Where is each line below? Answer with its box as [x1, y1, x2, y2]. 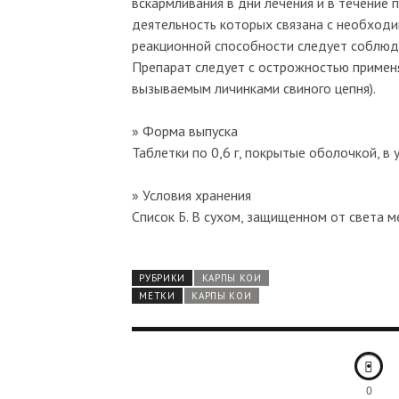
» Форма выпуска [132, 121, 238, 140]
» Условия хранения [132, 185, 251, 204]
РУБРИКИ [139, 271, 186, 284]
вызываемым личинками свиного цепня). [132, 78, 376, 97]
